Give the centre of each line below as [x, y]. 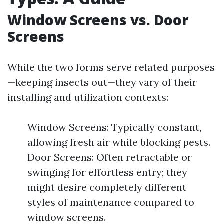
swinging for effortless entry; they [107, 172]
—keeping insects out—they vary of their [102, 82]
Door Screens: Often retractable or [110, 157]
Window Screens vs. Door [98, 20]
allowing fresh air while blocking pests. [119, 142]
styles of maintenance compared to [111, 202]
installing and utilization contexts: [88, 97]
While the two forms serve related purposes [111, 67]
